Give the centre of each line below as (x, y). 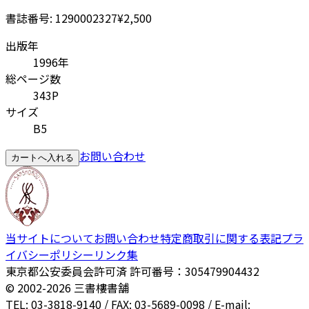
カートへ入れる (42, 158)
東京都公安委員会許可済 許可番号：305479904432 (132, 271)
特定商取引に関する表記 (221, 238)
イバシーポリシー (50, 255)
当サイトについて (50, 238)
